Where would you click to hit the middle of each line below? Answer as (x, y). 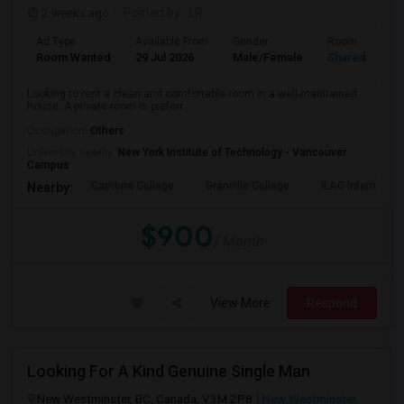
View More (240, 303)
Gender (251, 41)
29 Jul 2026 (165, 57)
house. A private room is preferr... (109, 106)
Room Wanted (73, 57)
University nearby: (73, 152)
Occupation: (59, 131)
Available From (172, 41)
